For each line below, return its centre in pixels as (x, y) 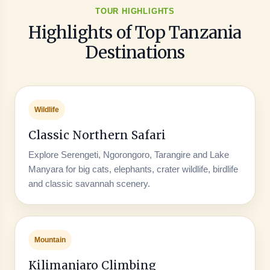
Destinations (135, 52)
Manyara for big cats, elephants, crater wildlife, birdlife (133, 169)
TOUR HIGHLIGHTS (135, 11)
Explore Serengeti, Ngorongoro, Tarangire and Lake (128, 154)
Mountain (50, 240)
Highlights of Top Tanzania (135, 32)
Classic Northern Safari (97, 135)
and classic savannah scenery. (89, 183)
